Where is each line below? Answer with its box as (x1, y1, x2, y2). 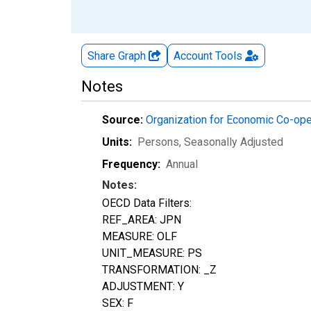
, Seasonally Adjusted (179, 135, 283, 149)
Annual (166, 157, 198, 171)
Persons (137, 135, 179, 149)
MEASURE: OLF (102, 229, 177, 243)
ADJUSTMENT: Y (102, 279, 184, 293)
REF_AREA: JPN (102, 212, 181, 226)
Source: (102, 112, 143, 126)
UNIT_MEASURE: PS (102, 246, 202, 260)
